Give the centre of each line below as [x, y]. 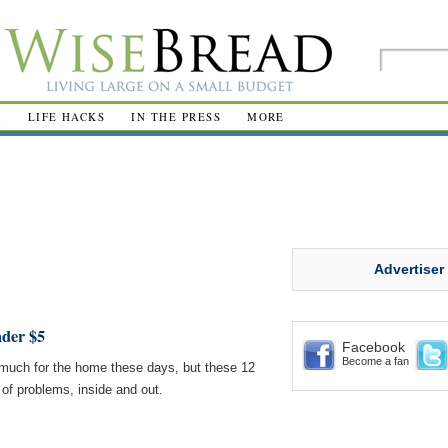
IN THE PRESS [176, 116]
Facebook [373, 347]
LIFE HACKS [66, 116]
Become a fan [375, 361]
